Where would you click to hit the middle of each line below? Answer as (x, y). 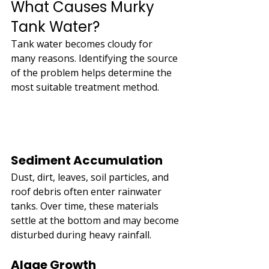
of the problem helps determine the (92, 73)
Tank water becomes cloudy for (83, 44)
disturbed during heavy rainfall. (81, 234)
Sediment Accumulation (87, 160)
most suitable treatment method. (85, 87)
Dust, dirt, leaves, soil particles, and (91, 177)
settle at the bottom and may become (96, 220)
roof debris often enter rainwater (87, 191)
